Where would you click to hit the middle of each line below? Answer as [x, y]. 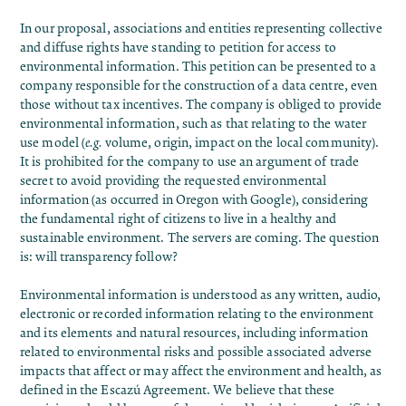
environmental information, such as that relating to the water [193, 124]
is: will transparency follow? [99, 257]
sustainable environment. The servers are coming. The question [200, 238]
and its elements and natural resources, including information [194, 333]
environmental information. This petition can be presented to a [198, 67]
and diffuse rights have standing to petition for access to [178, 48]
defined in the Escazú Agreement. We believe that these [178, 391]
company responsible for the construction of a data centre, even [199, 86]
